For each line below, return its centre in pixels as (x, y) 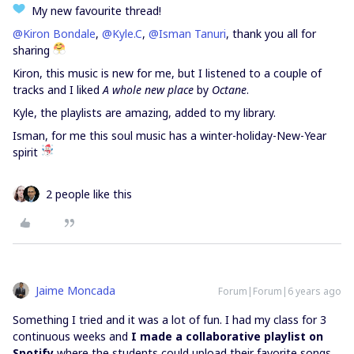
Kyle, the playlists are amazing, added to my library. (144, 113)
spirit (27, 152)
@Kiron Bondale (54, 34)
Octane (229, 90)
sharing (33, 50)
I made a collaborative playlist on (227, 336)
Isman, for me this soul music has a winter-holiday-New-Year (169, 136)
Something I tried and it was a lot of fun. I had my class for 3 (169, 320)
